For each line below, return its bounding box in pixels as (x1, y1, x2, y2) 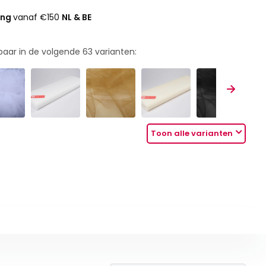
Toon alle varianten (151, 128, 233, 140)
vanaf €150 (13, 11, 62, 23)
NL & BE (62, 11, 92, 23)
